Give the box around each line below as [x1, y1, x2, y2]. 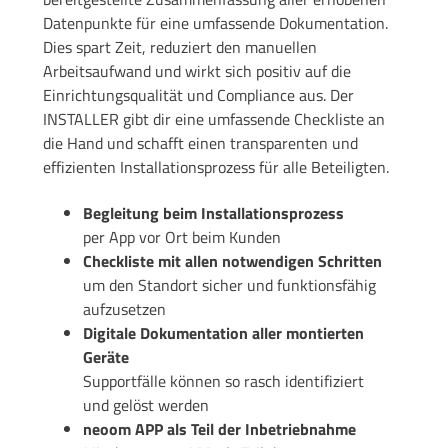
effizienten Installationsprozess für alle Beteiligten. [42, 154, 389, 179]
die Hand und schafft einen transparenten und [42, 130, 358, 155]
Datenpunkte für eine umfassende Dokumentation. [42, 10, 388, 35]
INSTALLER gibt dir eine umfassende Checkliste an [42, 106, 385, 131]
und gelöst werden [82, 392, 209, 417]
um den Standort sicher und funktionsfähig [82, 272, 376, 297]
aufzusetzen [82, 296, 166, 321]
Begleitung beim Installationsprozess [82, 200, 344, 225]
